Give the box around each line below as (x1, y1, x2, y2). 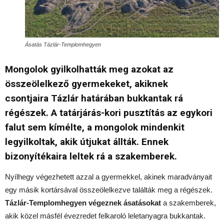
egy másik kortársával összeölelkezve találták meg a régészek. (5, 185, 212, 194)
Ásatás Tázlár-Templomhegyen (25, 41, 101, 48)
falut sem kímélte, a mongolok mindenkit (5, 121, 184, 133)
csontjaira (5, 92, 51, 104)
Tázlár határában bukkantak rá (51, 92, 183, 104)
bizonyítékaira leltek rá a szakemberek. (5, 150, 177, 162)
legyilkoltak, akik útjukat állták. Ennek (5, 136, 168, 148)
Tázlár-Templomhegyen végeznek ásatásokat (5, 198, 161, 207)
